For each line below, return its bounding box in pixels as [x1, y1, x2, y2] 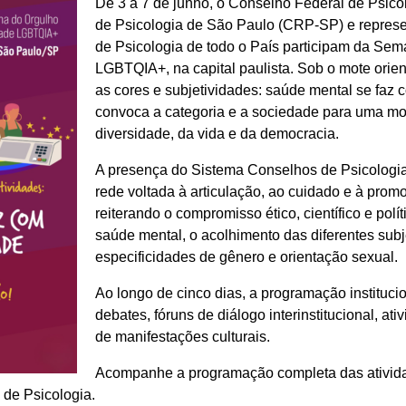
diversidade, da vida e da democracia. [95, 126, 339, 141]
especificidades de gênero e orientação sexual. [95, 249, 398, 265]
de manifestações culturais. [95, 329, 270, 344]
